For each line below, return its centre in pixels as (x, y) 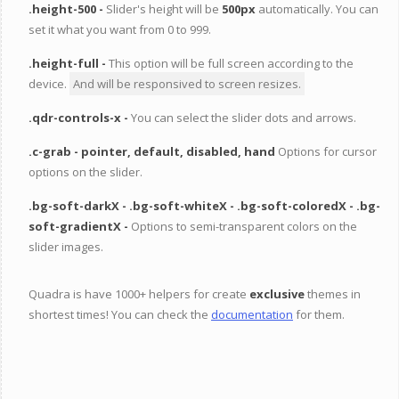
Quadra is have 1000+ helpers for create (139, 294)
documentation (252, 314)
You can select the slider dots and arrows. (244, 118)
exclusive (278, 294)
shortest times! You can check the (120, 314)
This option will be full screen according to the (231, 63)
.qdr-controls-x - (80, 118)
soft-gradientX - (80, 226)
